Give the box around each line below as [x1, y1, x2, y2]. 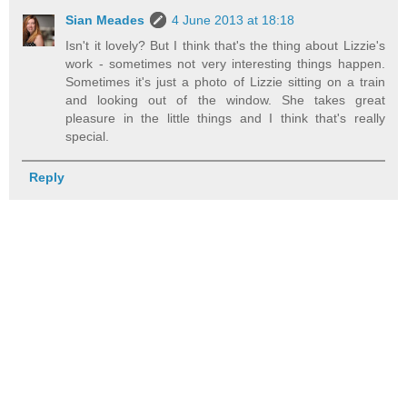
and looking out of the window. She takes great [65, 92, 385, 107]
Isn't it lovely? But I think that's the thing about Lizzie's [65, 37, 385, 53]
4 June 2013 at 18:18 [172, 12, 295, 27]
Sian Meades [65, 12, 145, 27]
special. [65, 128, 110, 144]
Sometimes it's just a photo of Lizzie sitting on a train [65, 74, 385, 89]
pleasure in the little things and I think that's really [65, 110, 385, 125]
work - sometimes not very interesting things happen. [65, 55, 385, 71]
